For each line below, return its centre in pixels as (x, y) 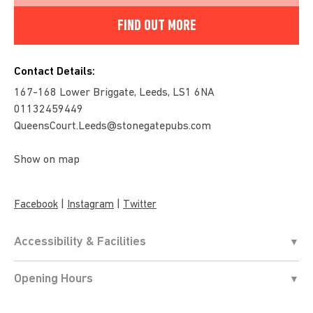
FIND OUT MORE (156, 26)
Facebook (36, 205)
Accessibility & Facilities (80, 242)
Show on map (47, 160)
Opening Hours (53, 279)
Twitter (140, 205)
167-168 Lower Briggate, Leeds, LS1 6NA (114, 93)
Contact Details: (54, 71)
